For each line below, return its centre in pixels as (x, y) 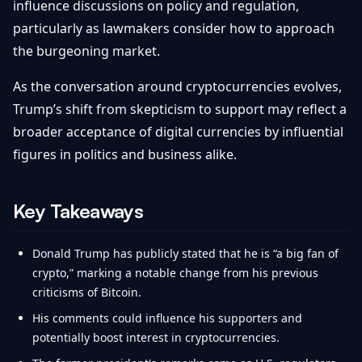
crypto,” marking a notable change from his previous (175, 273)
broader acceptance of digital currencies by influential (178, 132)
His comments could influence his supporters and (167, 318)
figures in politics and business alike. (125, 154)
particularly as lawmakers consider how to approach (174, 28)
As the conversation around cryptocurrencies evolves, (177, 86)
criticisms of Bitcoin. (87, 292)
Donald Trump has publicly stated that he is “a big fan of (185, 253)
